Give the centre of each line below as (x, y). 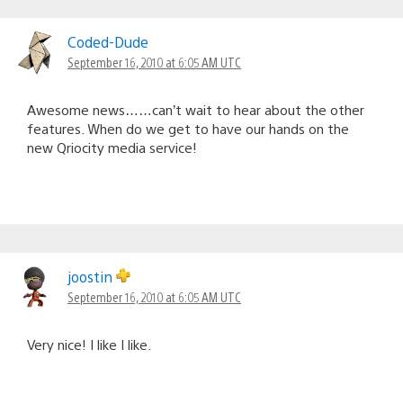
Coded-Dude (108, 41)
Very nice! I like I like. (89, 344)
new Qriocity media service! (112, 147)
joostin (92, 276)
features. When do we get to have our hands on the (188, 128)
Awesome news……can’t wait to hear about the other (196, 109)
